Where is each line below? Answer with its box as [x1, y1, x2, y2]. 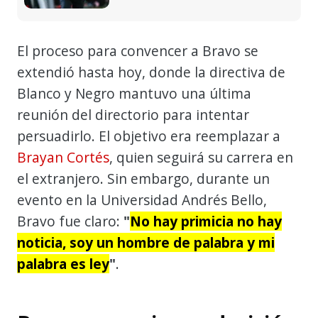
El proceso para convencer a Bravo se [17, 40, 258, 60]
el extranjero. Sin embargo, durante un [17, 168, 270, 188]
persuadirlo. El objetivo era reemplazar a [17, 126, 280, 146]
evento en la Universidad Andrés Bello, [17, 190, 267, 209]
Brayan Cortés [17, 147, 109, 167]
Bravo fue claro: [17, 211, 124, 231]
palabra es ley [17, 253, 109, 273]
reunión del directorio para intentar [17, 104, 249, 124]
